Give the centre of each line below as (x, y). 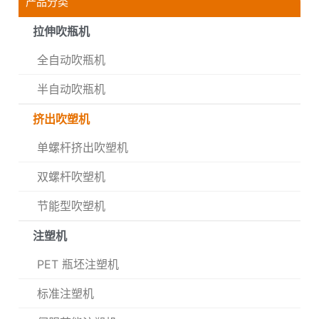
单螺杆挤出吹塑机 (83, 148)
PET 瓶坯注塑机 (78, 265)
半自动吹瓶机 (71, 89)
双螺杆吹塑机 (71, 177)
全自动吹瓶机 (71, 60)
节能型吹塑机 (71, 206)
